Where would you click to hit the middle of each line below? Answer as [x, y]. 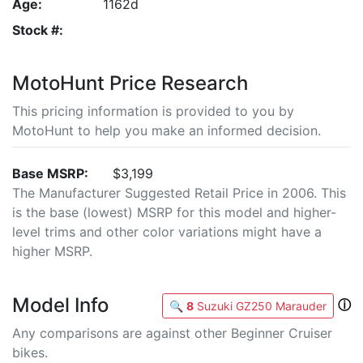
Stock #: [38, 30]
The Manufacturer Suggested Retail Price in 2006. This [179, 193]
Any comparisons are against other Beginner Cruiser [172, 333]
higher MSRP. [52, 252]
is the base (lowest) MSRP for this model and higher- [174, 213]
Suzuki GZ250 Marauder [260, 306]
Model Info [60, 305]
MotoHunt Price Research [130, 83]
